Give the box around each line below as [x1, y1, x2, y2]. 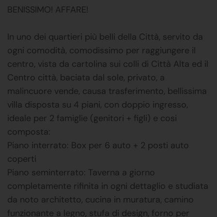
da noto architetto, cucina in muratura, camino [7, 193, 194, 205]
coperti [7, 153, 36, 165]
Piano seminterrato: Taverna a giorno [7, 166, 155, 178]
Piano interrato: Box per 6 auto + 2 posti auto [7, 139, 189, 151]
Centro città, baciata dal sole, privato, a [7, 71, 165, 83]
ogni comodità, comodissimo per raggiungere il [7, 44, 196, 56]
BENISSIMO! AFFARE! [7, 3, 88, 15]
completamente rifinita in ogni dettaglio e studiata [7, 180, 208, 192]
